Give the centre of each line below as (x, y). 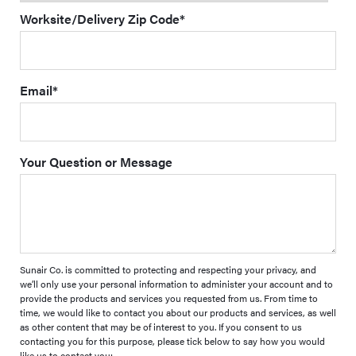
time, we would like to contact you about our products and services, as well (178, 312)
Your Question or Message (96, 162)
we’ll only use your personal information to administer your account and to (176, 284)
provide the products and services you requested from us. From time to (169, 298)
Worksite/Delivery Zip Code (100, 19)
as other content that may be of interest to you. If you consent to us (161, 327)
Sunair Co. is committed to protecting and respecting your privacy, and (168, 269)
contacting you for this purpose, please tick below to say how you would (172, 341)
